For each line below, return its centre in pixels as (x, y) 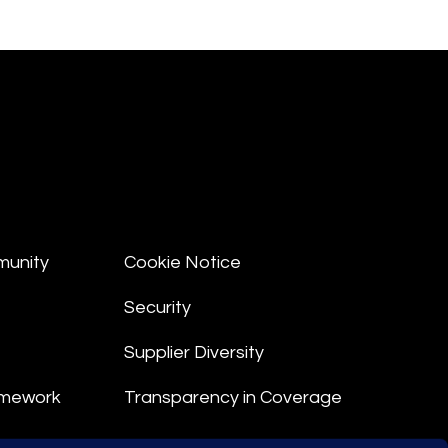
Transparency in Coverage (233, 397)
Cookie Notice (183, 262)
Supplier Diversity (194, 352)
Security (158, 307)
